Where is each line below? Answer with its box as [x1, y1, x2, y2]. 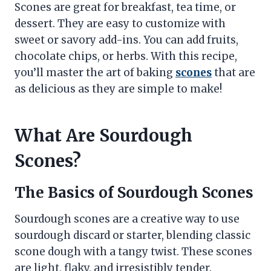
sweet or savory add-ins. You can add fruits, [15, 33, 238, 47]
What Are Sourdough [15, 125, 192, 147]
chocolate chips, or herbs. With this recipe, [15, 50, 237, 64]
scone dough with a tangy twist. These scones [15, 245, 252, 259]
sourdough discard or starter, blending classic [15, 229, 250, 243]
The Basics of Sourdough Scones [15, 183, 253, 203]
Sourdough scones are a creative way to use [15, 212, 240, 226]
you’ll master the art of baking [15, 66, 175, 80]
